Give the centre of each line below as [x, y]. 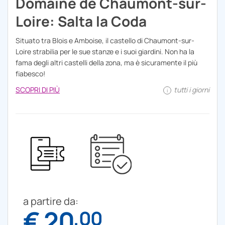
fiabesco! [30, 73]
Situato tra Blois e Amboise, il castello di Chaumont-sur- [105, 40]
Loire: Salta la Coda [81, 21]
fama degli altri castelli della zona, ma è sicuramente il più [106, 62]
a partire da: [51, 201]
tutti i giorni [191, 89]
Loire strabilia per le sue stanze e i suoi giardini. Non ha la [105, 51]
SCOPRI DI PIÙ [38, 89]
